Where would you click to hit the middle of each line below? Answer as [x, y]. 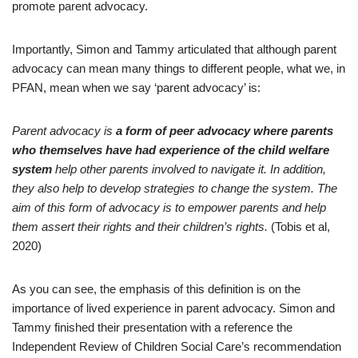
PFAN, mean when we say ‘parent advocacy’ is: [138, 88]
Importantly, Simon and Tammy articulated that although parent [174, 49]
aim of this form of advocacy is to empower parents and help [169, 207]
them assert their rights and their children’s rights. [140, 227]
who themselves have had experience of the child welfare [171, 150]
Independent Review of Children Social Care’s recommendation [177, 346]
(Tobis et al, [299, 227]
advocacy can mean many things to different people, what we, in [179, 68]
